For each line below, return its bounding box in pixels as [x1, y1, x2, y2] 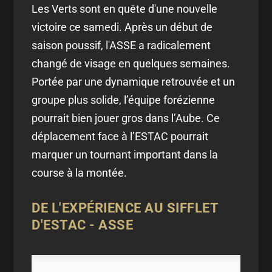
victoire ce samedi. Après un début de [32, 20, 213, 33]
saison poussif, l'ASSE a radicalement [32, 38, 211, 52]
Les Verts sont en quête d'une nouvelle [32, 2, 218, 15]
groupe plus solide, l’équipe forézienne [32, 93, 216, 106]
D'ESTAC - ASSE [32, 217, 134, 233]
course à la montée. [32, 166, 127, 179]
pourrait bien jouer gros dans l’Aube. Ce [32, 111, 220, 124]
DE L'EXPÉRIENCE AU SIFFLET [32, 200, 219, 216]
